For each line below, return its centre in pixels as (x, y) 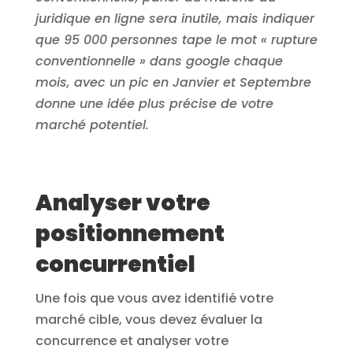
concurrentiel (115, 265)
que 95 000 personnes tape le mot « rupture (176, 40)
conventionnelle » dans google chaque (159, 61)
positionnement (130, 234)
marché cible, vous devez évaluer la (149, 320)
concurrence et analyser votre (132, 341)
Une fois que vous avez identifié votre (154, 299)
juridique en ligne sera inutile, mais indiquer (175, 19)
